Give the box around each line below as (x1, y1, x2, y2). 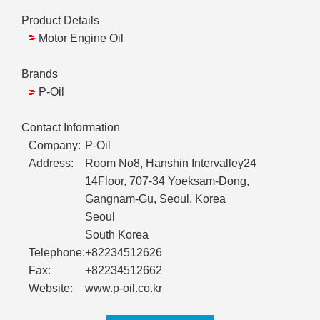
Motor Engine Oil (39, 32, 124, 45)
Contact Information (21, 121, 120, 134)
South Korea (85, 229, 149, 241)
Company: (29, 139, 81, 152)
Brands (21, 68, 58, 81)
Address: (29, 157, 74, 170)
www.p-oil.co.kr (85, 282, 162, 295)
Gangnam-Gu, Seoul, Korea (85, 193, 226, 206)
